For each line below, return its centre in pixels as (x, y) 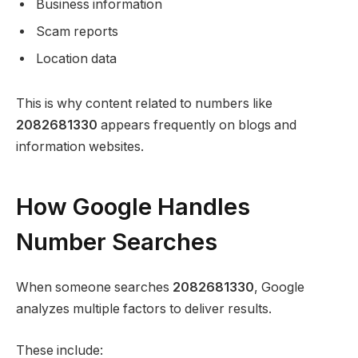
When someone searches (94, 288)
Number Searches (117, 242)
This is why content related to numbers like (144, 103)
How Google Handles (133, 207)
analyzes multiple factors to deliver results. (144, 309)
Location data (76, 58)
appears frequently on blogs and (197, 125)
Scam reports (77, 31)
